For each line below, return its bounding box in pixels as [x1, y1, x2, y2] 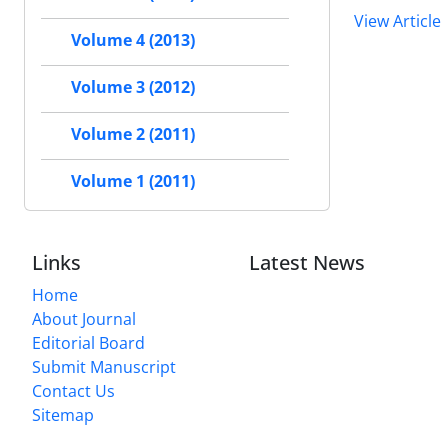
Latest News [249, 249, 366, 277]
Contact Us [32, 380, 115, 403]
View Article [354, 9, 441, 32]
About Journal [32, 308, 136, 331]
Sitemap [32, 404, 94, 427]
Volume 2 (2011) [71, 123, 195, 146]
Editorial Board [32, 332, 145, 355]
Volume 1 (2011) [71, 170, 195, 193]
